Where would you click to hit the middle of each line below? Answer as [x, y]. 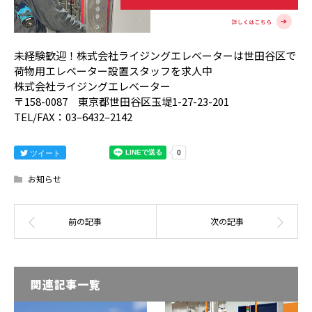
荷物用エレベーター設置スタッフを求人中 [113, 70]
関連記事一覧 [66, 284]
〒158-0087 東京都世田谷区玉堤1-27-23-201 [122, 101]
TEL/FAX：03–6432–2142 [73, 116]
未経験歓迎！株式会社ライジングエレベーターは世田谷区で [155, 55]
